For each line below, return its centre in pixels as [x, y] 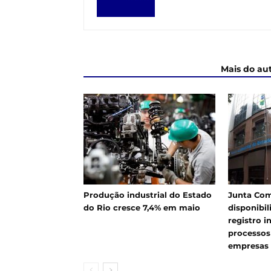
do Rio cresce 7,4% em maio [142, 207]
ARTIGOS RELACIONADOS [149, 69]
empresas [248, 245]
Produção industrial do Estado [148, 194]
